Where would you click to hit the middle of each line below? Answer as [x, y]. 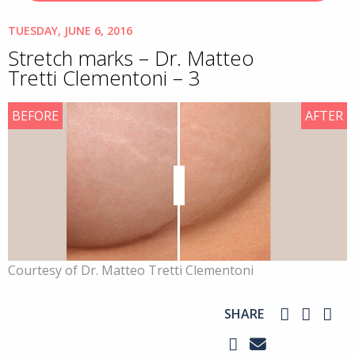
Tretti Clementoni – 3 [104, 78]
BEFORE [35, 116]
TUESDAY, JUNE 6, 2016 [70, 31]
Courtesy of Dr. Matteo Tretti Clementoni [131, 270]
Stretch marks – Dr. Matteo [131, 58]
